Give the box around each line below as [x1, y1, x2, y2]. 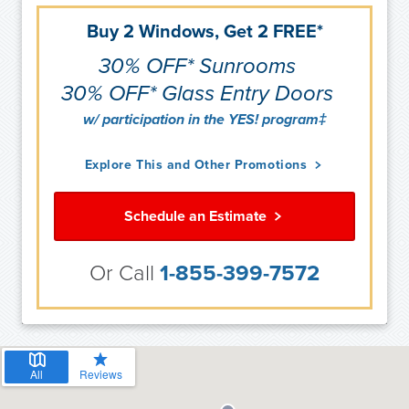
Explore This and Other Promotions [84, 157, 311, 173]
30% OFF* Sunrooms [99, 53, 296, 80]
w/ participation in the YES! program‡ [82, 110, 327, 130]
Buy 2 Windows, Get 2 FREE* [86, 20, 323, 43]
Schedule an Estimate [124, 207, 270, 226]
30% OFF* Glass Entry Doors [61, 80, 333, 108]
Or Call [89, 260, 160, 288]
